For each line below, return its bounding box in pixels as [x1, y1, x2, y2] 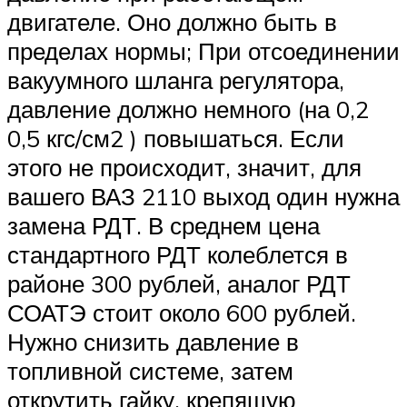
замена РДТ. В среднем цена [7, 211, 320, 241]
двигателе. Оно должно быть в [7, 7, 337, 37]
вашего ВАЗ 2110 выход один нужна [7, 182, 400, 212]
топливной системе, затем [7, 356, 293, 386]
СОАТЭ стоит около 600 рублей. [7, 298, 356, 328]
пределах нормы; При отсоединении [7, 36, 400, 66]
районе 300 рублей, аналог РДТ [7, 269, 351, 299]
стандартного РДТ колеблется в [7, 240, 348, 270]
